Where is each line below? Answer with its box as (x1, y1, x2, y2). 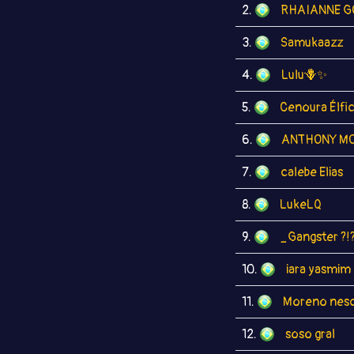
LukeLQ (280, 197, 322, 213)
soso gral (285, 326, 335, 342)
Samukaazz (281, 35, 343, 51)
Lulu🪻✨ (281, 67, 327, 83)
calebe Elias (281, 164, 343, 180)
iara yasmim (286, 262, 351, 277)
